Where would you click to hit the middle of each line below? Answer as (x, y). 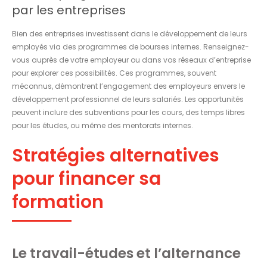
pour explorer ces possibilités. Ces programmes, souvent (114, 73)
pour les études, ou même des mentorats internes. (103, 125)
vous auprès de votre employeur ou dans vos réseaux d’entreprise (131, 60)
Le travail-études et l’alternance (126, 253)
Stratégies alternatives (116, 155)
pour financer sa (86, 178)
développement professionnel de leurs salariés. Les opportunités (128, 99)
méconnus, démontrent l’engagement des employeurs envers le (128, 86)
